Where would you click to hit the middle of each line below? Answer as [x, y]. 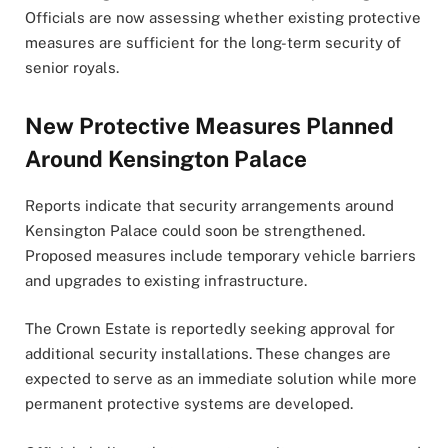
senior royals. [72, 68]
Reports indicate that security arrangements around [209, 206]
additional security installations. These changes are [208, 354]
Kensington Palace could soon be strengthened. [195, 231]
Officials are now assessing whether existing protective [223, 18]
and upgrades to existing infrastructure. [166, 281]
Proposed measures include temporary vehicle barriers [220, 256]
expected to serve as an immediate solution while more [221, 379]
